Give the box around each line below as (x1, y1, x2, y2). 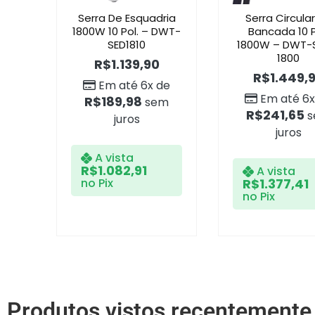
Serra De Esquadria (77, 11, 176, 26)
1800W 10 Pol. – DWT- (72, 24, 181, 39)
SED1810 (108, 37, 146, 53)
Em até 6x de (98, 77, 170, 94)
